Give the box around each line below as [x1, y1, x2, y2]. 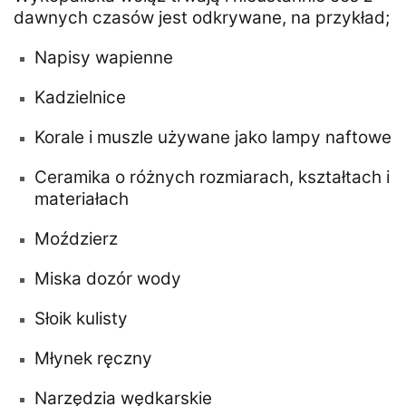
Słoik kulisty [34, 308, 129, 330]
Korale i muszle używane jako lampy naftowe [34, 127, 392, 149]
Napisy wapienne [34, 47, 174, 69]
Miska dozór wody [34, 268, 182, 290]
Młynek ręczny [34, 348, 153, 370]
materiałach [34, 188, 130, 210]
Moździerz [34, 228, 119, 250]
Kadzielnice [34, 87, 127, 109]
